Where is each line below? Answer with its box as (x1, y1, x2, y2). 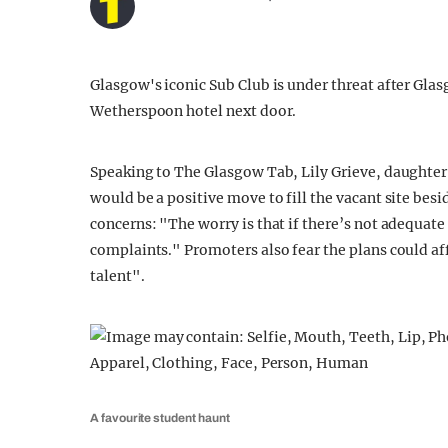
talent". (90, 267, 145, 285)
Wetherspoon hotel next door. (90, 102, 297, 120)
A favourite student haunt (90, 411, 230, 425)
